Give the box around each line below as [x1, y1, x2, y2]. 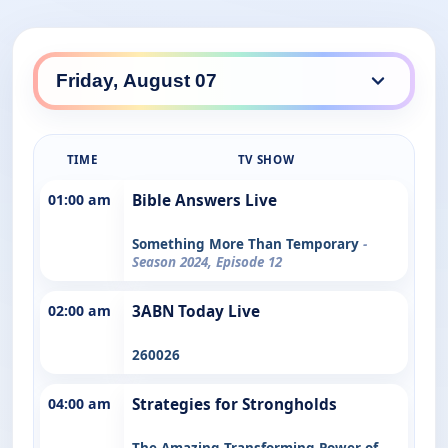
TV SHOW [237, 151, 295, 167]
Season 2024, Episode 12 [132, 252, 282, 271]
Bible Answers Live [132, 189, 277, 211]
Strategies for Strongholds [132, 393, 337, 415]
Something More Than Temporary [132, 234, 363, 253]
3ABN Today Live [132, 300, 260, 322]
